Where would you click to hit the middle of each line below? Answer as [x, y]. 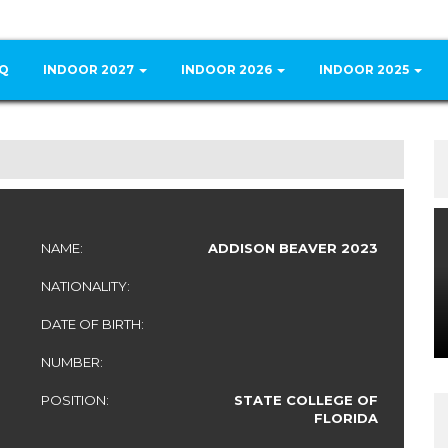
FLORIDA [346, 418]
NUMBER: [71, 362]
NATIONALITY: [85, 286]
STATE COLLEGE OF [306, 400]
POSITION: [74, 400]
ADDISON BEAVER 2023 [293, 248]
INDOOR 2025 [365, 69]
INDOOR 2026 [228, 69]
